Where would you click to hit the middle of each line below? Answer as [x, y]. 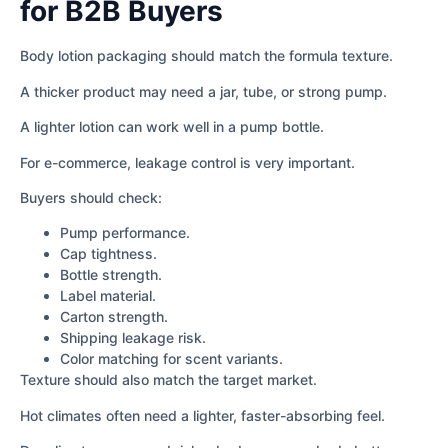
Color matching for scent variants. [171, 359]
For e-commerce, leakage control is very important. [187, 162]
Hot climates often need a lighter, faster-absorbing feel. [202, 415]
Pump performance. [125, 233]
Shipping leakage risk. [133, 338]
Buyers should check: [91, 197]
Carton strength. [114, 317]
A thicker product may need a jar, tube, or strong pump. [203, 91]
